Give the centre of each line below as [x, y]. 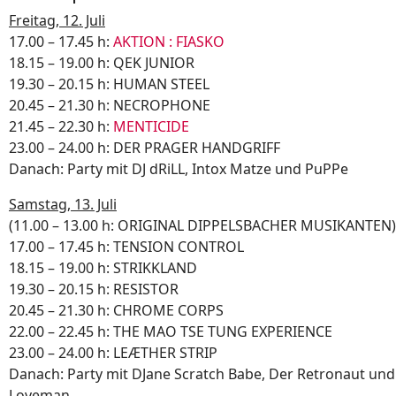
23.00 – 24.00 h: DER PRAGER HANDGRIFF [145, 148]
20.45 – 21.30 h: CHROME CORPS [116, 311]
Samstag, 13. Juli [63, 205]
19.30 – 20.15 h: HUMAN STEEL [109, 84]
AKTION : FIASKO [169, 42]
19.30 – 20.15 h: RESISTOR [94, 289]
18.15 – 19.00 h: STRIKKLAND [103, 268]
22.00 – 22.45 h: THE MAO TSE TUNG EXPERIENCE [171, 332]
